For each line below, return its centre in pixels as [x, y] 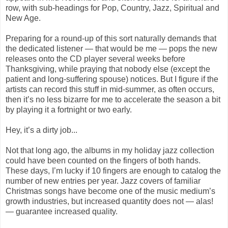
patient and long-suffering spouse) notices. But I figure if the [112, 79]
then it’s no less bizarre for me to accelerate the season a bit [113, 99]
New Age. [23, 18]
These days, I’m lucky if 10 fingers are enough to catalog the [113, 170]
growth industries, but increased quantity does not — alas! [109, 201]
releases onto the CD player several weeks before [95, 59]
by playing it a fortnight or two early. [69, 109]
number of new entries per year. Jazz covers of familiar [103, 181]
